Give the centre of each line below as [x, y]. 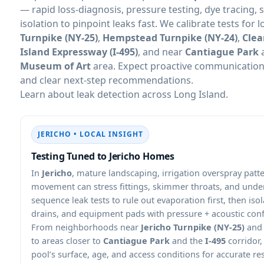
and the [187, 240]
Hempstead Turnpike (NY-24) [170, 37]
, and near [161, 52]
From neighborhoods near [86, 227]
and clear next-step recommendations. [107, 80]
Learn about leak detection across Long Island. [124, 94]
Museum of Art [55, 66]
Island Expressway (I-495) [79, 52]
